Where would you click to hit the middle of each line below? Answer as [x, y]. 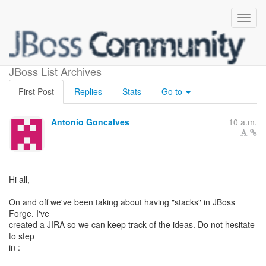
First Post [36, 91]
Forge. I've [29, 213]
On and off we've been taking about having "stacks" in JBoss [122, 202]
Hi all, [19, 179]
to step [22, 236]
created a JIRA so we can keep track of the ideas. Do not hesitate [132, 224]
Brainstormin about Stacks [133, 56]
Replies [88, 91]
